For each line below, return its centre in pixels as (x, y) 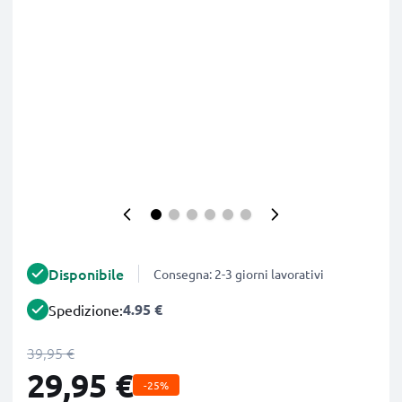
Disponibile (86, 274)
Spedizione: (86, 310)
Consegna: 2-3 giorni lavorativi (239, 274)
